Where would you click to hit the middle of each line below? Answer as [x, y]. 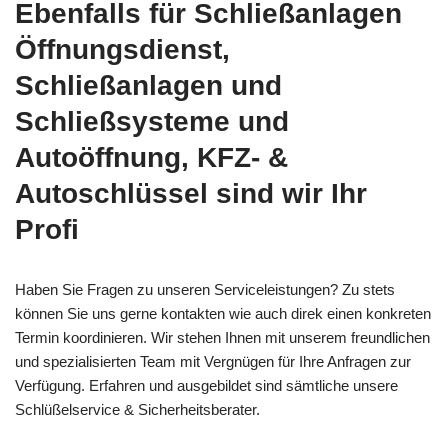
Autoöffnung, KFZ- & [151, 158]
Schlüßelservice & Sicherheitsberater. [137, 410]
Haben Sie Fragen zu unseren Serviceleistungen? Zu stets [205, 290]
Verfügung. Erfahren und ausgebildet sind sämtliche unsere [206, 386]
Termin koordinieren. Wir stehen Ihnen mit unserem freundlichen [222, 338]
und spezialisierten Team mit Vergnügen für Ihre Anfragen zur [213, 362]
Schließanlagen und [148, 86]
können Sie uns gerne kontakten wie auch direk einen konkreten [223, 314]
